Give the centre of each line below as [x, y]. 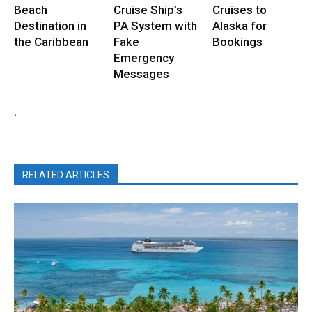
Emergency [143, 58]
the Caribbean [51, 42]
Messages [141, 74]
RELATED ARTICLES [66, 175]
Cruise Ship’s [148, 10]
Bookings [238, 42]
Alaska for [240, 26]
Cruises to [240, 10]
